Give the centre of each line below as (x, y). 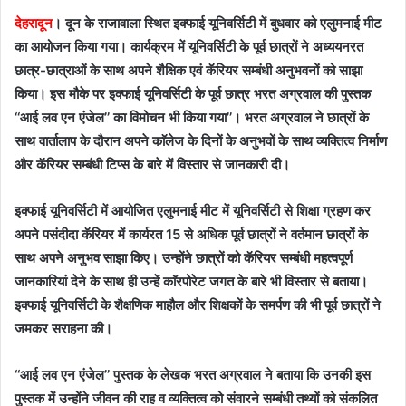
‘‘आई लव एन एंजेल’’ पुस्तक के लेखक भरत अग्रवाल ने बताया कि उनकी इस (193, 375)
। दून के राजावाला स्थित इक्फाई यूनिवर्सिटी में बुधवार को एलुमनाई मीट (217, 23)
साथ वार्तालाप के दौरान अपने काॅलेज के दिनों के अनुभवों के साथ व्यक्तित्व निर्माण (201, 141)
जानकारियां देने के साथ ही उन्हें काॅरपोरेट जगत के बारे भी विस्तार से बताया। (191, 281)
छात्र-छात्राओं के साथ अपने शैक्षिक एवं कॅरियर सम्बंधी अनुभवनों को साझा (188, 70)
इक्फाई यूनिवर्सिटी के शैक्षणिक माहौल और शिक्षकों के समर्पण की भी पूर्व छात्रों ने (198, 305)
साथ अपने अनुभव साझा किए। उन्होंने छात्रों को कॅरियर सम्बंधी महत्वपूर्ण (184, 258)
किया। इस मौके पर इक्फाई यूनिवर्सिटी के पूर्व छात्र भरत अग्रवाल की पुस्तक (193, 94)
